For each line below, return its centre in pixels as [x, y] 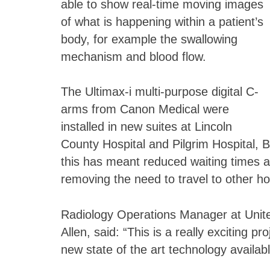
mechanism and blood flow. [133, 56]
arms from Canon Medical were [145, 109]
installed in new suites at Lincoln [146, 127]
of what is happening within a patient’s [162, 21]
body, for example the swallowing [149, 39]
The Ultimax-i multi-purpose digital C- [159, 92]
